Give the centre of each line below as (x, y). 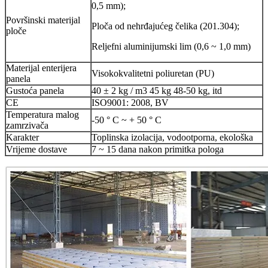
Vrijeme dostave (36, 149)
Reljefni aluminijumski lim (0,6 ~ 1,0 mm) (171, 46)
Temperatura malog (42, 114)
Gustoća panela (35, 90)
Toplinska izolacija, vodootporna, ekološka (172, 137)
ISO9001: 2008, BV (130, 102)
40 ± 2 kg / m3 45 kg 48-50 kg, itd (157, 90)
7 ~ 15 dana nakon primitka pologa (158, 149)
